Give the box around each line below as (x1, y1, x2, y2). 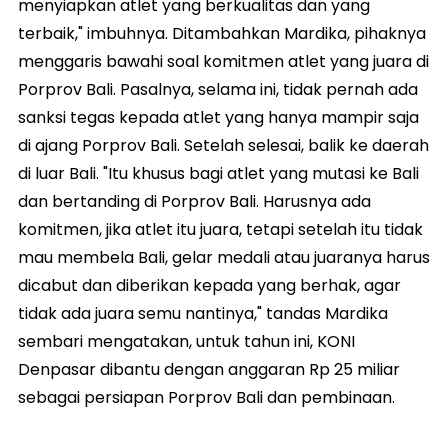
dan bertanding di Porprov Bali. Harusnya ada (18, 190, 371, 214)
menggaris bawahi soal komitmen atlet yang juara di (18, 50, 429, 74)
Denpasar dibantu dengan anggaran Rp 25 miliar (18, 358, 400, 382)
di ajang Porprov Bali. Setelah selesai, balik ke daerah (18, 134, 429, 158)
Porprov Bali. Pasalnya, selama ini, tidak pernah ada (18, 78, 418, 102)
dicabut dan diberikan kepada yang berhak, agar (18, 274, 401, 298)
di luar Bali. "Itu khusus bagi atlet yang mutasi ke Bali (18, 162, 419, 186)
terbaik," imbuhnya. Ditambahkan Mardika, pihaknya (18, 22, 426, 46)
